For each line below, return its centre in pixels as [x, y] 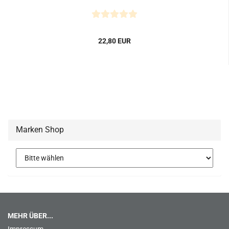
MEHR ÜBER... [30, 216]
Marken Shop [40, 130]
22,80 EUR [114, 41]
